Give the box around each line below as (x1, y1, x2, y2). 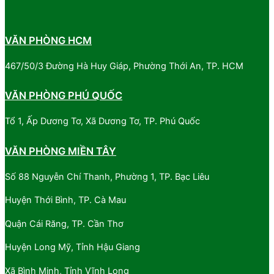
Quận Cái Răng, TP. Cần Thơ (5, 218, 124, 229)
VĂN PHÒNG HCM (5, 34, 92, 46)
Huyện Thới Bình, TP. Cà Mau (5, 194, 126, 206)
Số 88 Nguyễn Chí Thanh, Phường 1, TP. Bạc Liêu (5, 171, 209, 182)
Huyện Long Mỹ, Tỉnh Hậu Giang (5, 242, 140, 253)
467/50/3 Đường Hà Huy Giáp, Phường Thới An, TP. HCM (5, 60, 243, 72)
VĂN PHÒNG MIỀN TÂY (5, 144, 116, 157)
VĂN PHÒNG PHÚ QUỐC (5, 89, 122, 102)
